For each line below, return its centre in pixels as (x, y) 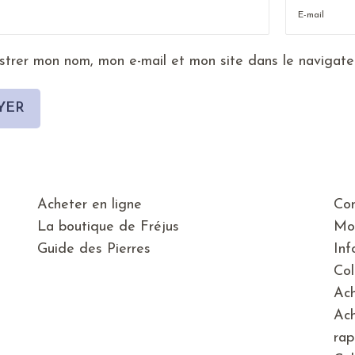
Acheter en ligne (90, 205)
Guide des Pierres (94, 250)
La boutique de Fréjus (109, 227)
